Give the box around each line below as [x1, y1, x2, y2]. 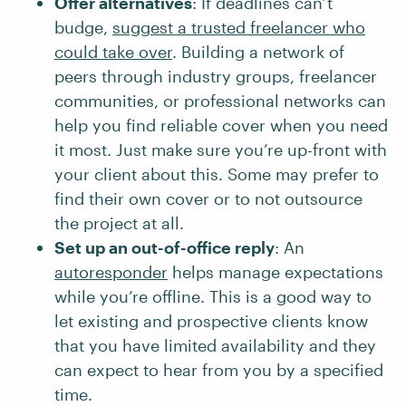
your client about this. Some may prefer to [54, 164, 379, 184]
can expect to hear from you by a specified [54, 360, 383, 380]
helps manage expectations [168, 262, 383, 282]
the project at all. [54, 213, 184, 233]
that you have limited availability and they [54, 335, 376, 355]
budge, [54, 17, 112, 37]
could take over [54, 42, 172, 62]
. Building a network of [172, 42, 344, 62]
